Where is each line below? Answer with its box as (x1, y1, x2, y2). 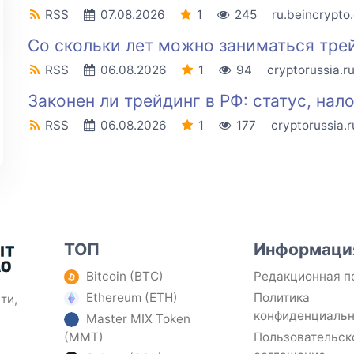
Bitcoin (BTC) (86, 268, 164, 284)
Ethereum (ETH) (86, 289, 179, 305)
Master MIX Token (86, 311, 191, 326)
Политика (254, 289, 311, 305)
